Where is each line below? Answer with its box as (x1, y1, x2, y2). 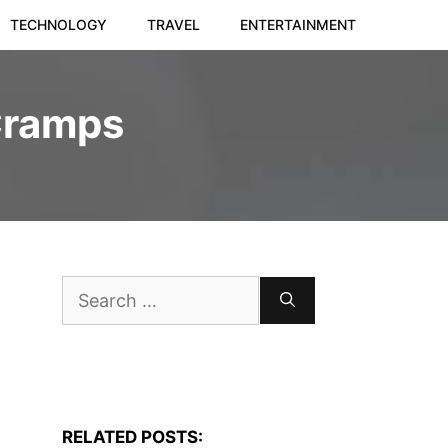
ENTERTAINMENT (240, 16, 356, 33)
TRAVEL (147, 16, 200, 33)
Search (61, 281, 113, 301)
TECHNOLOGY (10, 16, 107, 33)
